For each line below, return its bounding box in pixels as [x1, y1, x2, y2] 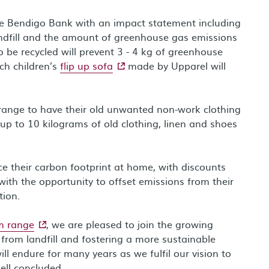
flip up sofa [60, 58, 113, 73]
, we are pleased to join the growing [46, 217, 213, 231]
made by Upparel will [125, 58, 226, 73]
